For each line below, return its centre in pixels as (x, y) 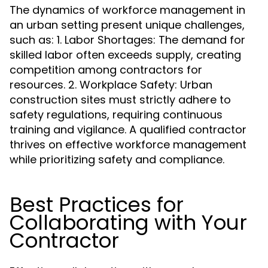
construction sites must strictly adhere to (120, 100)
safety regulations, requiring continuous (116, 115)
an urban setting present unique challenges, (127, 25)
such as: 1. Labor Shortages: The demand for (127, 40)
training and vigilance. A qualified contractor (128, 130)
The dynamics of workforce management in (127, 10)
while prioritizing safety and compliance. (117, 159)
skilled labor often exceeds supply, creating (125, 55)
